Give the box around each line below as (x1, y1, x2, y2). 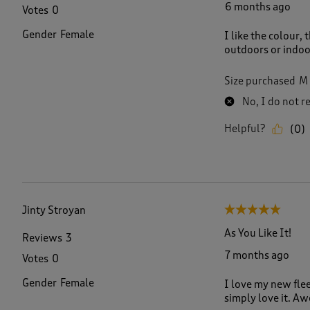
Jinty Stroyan (22, 204, 86, 217)
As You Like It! (224, 226, 291, 239)
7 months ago (224, 248, 289, 262)
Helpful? (224, 122, 265, 136)
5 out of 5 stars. (224, 204, 298, 217)
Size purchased (224, 75, 295, 88)
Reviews (22, 232, 62, 245)
